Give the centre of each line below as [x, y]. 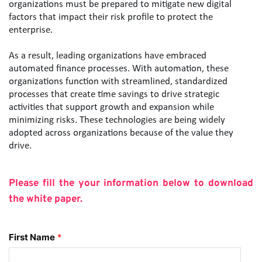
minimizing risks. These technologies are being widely [117, 120]
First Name [32, 237]
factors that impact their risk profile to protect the [111, 18]
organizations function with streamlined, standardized [118, 82]
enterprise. [31, 30]
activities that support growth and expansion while [111, 108]
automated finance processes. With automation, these [119, 69]
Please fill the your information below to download [131, 184]
